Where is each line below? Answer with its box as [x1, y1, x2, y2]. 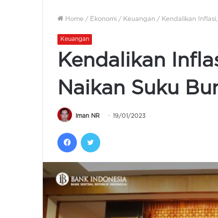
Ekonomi [90, 17, 117, 22]
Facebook [76, 129, 108, 135]
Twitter [100, 129, 121, 135]
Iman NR [75, 113, 100, 119]
